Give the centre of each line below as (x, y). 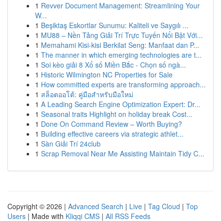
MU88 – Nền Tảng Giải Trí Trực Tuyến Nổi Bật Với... (122, 35)
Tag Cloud (164, 206)
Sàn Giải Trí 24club (71, 144)
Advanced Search (96, 206)
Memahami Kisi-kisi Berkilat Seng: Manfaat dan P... (120, 45)
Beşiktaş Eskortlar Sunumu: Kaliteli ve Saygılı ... (115, 25)
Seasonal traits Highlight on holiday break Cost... (117, 114)
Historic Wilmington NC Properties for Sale (107, 74)
